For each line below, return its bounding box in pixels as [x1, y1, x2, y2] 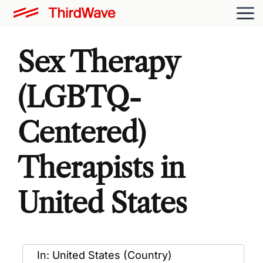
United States [18, 185, 187, 220]
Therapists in [18, 150, 185, 185]
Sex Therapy [18, 44, 179, 79]
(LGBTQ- [18, 79, 141, 114]
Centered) [18, 114, 146, 150]
